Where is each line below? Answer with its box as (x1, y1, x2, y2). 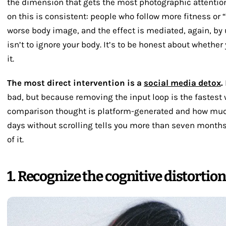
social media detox (144, 77, 221, 88)
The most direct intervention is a (7, 77, 144, 88)
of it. (7, 134, 24, 144)
